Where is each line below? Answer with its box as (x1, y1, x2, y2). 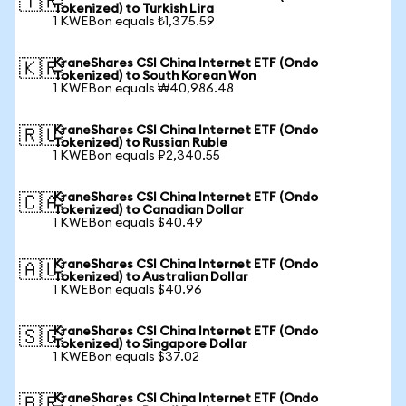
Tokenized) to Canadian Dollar (53, 204, 244, 217)
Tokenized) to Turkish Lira (53, 3, 214, 15)
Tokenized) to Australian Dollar (53, 271, 248, 284)
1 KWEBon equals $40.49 (53, 217, 203, 229)
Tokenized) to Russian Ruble (53, 137, 227, 150)
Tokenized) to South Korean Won (53, 70, 256, 82)
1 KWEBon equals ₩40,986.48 (53, 82, 234, 95)
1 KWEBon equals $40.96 (53, 284, 202, 296)
